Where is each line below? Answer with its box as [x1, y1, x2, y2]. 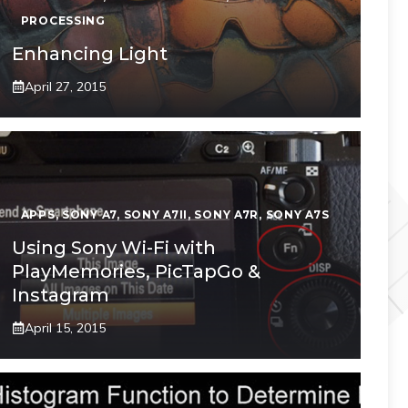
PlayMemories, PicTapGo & [11, 260, 260, 282]
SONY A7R [194, 207, 260, 221]
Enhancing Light [11, 42, 168, 65]
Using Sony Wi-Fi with [11, 236, 216, 259]
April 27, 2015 [24, 77, 106, 95]
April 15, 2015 [24, 319, 106, 336]
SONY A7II [123, 207, 188, 221]
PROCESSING [20, 13, 106, 27]
